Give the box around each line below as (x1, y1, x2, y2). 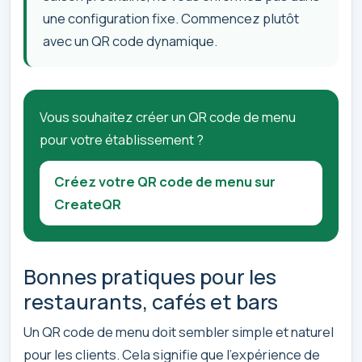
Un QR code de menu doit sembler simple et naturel (23, 322, 334, 341)
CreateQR (54, 195, 121, 214)
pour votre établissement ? (40, 130, 204, 149)
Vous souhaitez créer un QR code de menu (40, 107, 296, 127)
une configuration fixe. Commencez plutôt (43, 9, 299, 28)
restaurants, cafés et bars (23, 288, 278, 317)
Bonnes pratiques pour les (23, 263, 276, 292)
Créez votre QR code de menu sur (54, 172, 276, 192)
